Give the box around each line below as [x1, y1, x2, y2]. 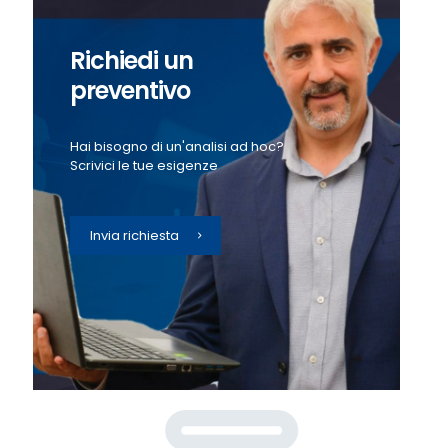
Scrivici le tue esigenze [69, 156, 218, 175]
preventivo [69, 74, 190, 107]
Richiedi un [69, 44, 193, 77]
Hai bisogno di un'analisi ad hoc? [69, 137, 284, 156]
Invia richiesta [89, 226, 179, 245]
